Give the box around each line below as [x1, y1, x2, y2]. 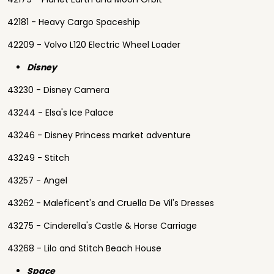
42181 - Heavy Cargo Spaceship [7, 16, 140, 28]
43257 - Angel [7, 174, 67, 187]
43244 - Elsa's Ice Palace [7, 106, 114, 119]
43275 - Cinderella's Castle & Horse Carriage [7, 220, 197, 232]
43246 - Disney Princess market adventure [7, 129, 191, 141]
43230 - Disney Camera [7, 84, 109, 96]
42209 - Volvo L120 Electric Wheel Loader [7, 39, 180, 51]
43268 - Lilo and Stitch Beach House [7, 242, 161, 254]
